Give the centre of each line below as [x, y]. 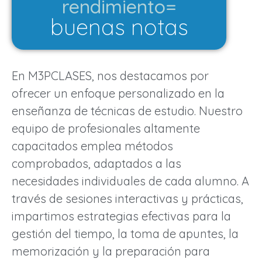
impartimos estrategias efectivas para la [121, 216]
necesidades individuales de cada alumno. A [130, 181]
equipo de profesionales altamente [106, 129]
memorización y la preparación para [111, 251]
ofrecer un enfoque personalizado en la [118, 94]
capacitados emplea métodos [92, 146]
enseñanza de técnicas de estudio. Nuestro [127, 111]
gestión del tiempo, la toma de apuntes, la [125, 234]
